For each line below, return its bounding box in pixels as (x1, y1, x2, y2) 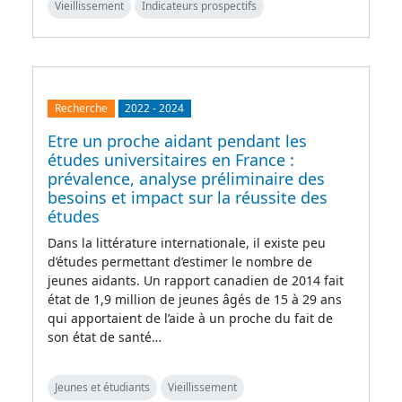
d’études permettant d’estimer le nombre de (48, 253, 312, 271)
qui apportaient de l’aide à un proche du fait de (48, 310, 333, 328)
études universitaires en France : (48, 149, 294, 171)
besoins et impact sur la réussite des (48, 187, 328, 209)
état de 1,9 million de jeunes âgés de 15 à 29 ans (48, 291, 342, 309)
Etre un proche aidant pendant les (48, 130, 307, 153)
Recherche (54, 100, 108, 116)
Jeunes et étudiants (55, 380, 150, 396)
